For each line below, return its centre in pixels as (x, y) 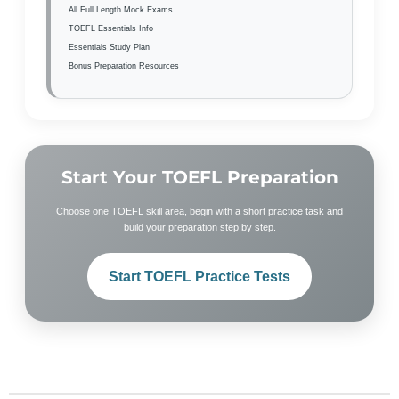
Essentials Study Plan (109, 47)
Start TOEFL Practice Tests (199, 277)
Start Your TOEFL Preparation (199, 177)
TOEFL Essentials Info (111, 28)
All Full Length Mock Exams (121, 9)
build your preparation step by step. (199, 227)
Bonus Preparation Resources (124, 65)
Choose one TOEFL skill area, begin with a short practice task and (199, 211)
